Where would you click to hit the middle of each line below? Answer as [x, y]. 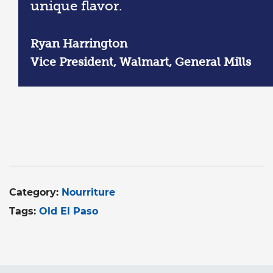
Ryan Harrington [79, 43]
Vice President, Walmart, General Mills [141, 62]
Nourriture [88, 192]
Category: [35, 192]
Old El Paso [69, 211]
